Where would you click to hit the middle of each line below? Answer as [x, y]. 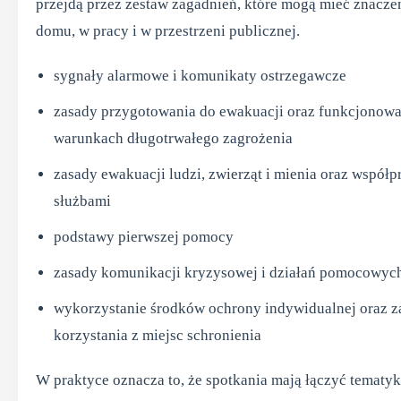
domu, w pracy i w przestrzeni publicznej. [168, 31]
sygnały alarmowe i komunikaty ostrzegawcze [200, 76]
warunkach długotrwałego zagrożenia [173, 138]
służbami [82, 201]
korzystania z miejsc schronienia [158, 335]
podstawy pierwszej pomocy [144, 237]
